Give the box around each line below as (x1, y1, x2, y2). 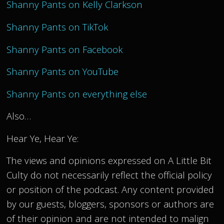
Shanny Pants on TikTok (6, 20, 108, 33)
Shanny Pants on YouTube (6, 65, 119, 78)
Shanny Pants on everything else (6, 87, 147, 100)
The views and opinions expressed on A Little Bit (6, 154, 212, 167)
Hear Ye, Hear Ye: (6, 131, 79, 144)
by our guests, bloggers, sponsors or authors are (6, 197, 214, 210)
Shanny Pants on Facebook (6, 42, 123, 55)
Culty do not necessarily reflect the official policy (6, 168, 212, 181)
